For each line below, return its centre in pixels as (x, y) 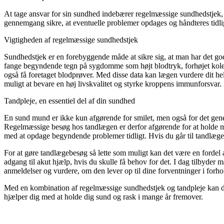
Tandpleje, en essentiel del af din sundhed (70, 101)
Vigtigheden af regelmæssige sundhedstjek (72, 40)
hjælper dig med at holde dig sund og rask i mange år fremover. (103, 197)
